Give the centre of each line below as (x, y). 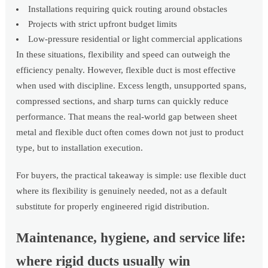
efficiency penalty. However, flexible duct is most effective (126, 70)
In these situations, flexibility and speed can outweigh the (124, 55)
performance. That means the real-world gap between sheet (127, 117)
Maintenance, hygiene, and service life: (131, 238)
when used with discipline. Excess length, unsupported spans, (132, 86)
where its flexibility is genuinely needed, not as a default (122, 191)
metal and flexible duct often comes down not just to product (130, 133)
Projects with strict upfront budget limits (103, 24)
